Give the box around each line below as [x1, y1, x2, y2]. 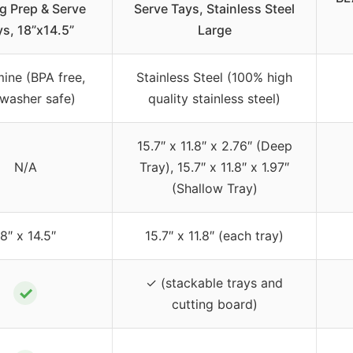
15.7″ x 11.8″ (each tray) [145, 228, 284, 244]
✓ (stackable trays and [146, 275, 283, 292]
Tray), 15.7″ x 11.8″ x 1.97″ [139, 159, 289, 176]
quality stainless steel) [148, 91, 281, 107]
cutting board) [171, 296, 258, 313]
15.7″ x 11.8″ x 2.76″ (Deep [136, 138, 292, 154]
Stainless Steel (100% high [136, 69, 292, 86]
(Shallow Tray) [171, 180, 258, 197]
